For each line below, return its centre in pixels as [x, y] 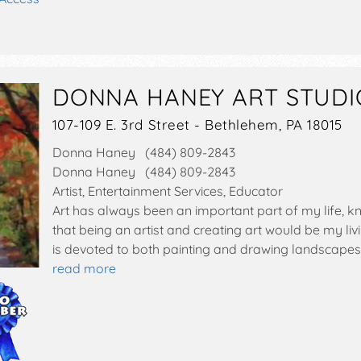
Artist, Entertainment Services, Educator [167, 191]
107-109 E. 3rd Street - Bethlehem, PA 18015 [197, 125]
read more [84, 269]
